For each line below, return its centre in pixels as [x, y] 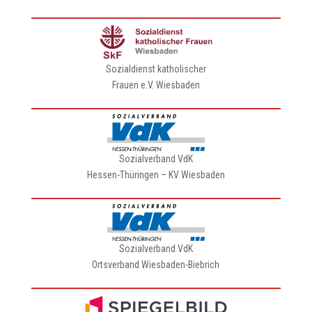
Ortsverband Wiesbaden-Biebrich [156, 265]
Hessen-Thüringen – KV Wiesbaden [156, 175]
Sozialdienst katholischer [156, 69]
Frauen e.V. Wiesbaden [156, 85]
